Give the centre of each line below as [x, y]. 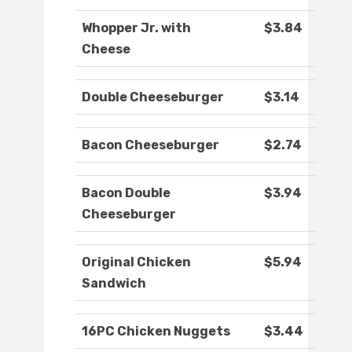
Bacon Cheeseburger [150, 145]
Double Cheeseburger [153, 97]
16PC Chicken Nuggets [156, 332]
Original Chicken [136, 262]
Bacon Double [126, 193]
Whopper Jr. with [136, 28]
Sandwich [114, 284]
